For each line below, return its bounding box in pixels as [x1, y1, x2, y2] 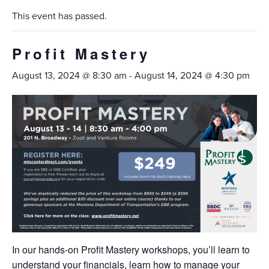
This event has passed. [12, 8, 107, 23]
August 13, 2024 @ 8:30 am [12, 68, 127, 82]
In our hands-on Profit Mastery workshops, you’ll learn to [12, 243, 250, 257]
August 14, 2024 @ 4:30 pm [134, 68, 250, 82]
